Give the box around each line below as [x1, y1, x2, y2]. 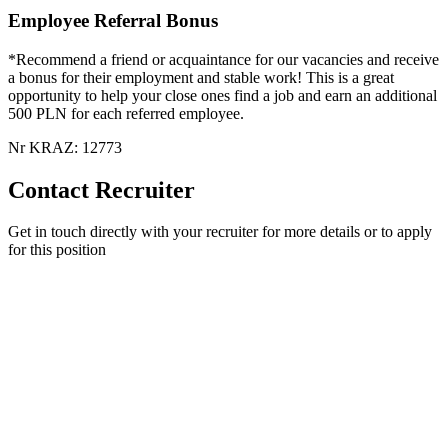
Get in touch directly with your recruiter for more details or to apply [8, 223, 432, 241]
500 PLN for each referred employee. [8, 104, 244, 122]
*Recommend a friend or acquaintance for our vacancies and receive [8, 50, 439, 68]
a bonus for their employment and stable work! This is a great [8, 68, 394, 86]
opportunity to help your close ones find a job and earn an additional [8, 86, 437, 104]
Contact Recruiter [8, 176, 195, 203]
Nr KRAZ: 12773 [8, 138, 122, 156]
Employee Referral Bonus [8, 9, 218, 31]
